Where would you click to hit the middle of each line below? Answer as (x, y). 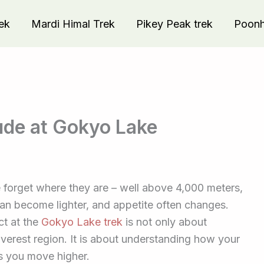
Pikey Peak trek (174, 24)
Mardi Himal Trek (73, 24)
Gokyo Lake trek (82, 222)
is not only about (165, 222)
